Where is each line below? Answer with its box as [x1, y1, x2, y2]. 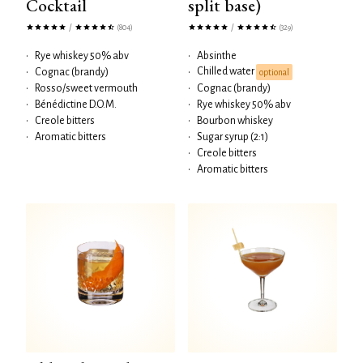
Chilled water [197, 66, 256, 78]
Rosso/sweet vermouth [35, 83, 138, 94]
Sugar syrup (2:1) [197, 131, 268, 143]
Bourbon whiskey [197, 115, 273, 126]
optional [259, 66, 289, 77]
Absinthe [197, 50, 237, 62]
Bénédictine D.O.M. [35, 99, 117, 110]
